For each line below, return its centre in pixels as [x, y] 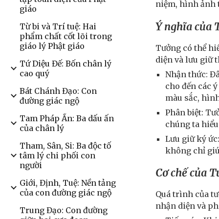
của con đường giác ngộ [66, 193]
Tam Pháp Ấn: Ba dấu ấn [67, 118]
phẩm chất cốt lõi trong [66, 36]
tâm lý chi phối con [57, 155]
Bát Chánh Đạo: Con [58, 91]
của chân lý [42, 128]
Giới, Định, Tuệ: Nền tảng [68, 183]
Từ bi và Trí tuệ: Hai [58, 26]
